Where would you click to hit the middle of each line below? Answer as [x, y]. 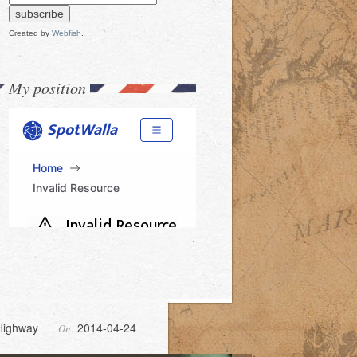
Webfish [67, 33]
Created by [30, 33]
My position [47, 87]
